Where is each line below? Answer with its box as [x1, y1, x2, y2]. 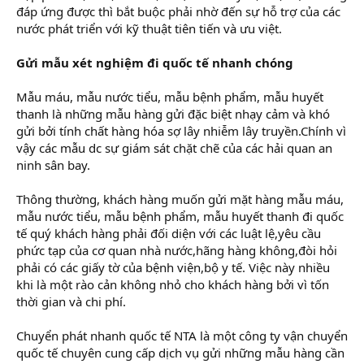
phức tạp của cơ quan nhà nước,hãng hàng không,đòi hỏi [16, 241, 337, 258]
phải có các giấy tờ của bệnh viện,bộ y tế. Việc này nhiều [16, 258, 330, 275]
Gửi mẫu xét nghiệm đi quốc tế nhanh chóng [16, 54, 293, 71]
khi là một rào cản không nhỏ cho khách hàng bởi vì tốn [16, 275, 329, 292]
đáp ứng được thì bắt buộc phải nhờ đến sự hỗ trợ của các [16, 2, 340, 19]
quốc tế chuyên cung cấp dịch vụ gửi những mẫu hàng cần [16, 344, 344, 361]
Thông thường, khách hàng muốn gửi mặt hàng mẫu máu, [16, 190, 344, 207]
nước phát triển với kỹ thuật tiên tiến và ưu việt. [16, 19, 282, 37]
